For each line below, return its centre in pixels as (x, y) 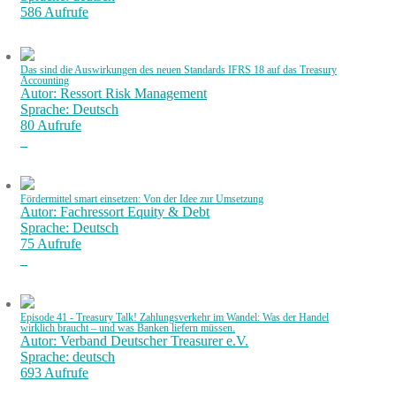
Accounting (45, 80)
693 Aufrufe (54, 373)
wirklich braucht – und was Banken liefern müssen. (128, 328)
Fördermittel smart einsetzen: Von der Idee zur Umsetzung (142, 199)
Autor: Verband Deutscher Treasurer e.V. (134, 341)
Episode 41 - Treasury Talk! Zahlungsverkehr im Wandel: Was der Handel (175, 317)
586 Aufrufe (54, 12)
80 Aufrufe (51, 125)
